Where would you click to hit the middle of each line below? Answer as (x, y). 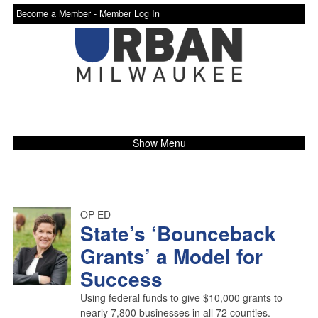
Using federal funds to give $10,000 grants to (181, 297)
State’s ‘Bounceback (178, 233)
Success (121, 278)
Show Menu (159, 142)
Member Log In (129, 13)
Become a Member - (57, 13)
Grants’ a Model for (171, 256)
